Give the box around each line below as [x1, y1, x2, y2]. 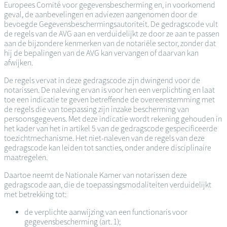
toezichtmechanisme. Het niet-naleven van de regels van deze [4, 133, 205, 143]
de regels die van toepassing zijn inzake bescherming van [4, 104, 189, 114]
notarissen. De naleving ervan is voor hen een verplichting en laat [4, 85, 215, 95]
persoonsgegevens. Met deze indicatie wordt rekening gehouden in [4, 113, 222, 124]
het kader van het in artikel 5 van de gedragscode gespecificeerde [4, 123, 217, 133]
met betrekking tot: [4, 189, 68, 199]
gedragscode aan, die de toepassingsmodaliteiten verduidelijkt [4, 179, 211, 190]
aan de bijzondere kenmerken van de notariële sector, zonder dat [4, 38, 216, 48]
